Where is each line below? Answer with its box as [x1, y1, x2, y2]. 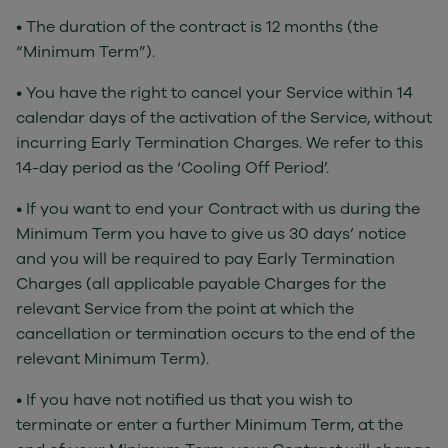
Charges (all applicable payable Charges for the [16, 273, 386, 295]
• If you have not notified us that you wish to [16, 389, 353, 411]
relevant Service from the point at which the [16, 298, 354, 320]
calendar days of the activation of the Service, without [16, 107, 432, 129]
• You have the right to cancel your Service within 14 [16, 82, 413, 104]
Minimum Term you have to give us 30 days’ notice [16, 223, 406, 245]
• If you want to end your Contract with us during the [16, 198, 420, 220]
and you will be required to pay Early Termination [16, 248, 395, 270]
